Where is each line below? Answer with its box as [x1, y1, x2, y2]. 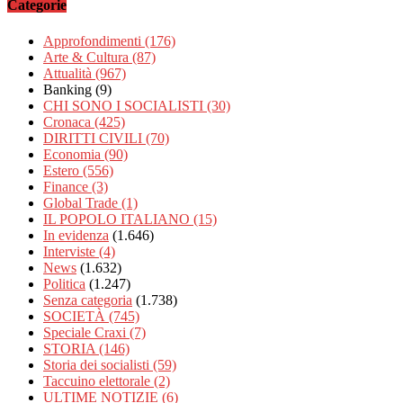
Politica [43, 275, 85, 291]
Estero [43, 162, 83, 178]
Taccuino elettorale [43, 372, 154, 389]
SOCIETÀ [43, 308, 109, 324]
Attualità [43, 65, 95, 81]
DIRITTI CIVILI [43, 130, 146, 146]
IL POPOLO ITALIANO [43, 210, 193, 227]
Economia [43, 146, 104, 162]
